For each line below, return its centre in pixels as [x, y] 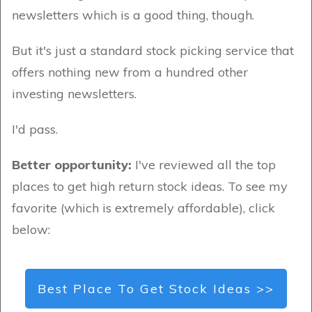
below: [31, 229]
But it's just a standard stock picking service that [153, 50]
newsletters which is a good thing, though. [133, 15]
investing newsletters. [74, 93]
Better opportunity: [73, 164]
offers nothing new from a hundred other [130, 72]
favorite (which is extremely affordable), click [143, 208]
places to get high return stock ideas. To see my [150, 186]
